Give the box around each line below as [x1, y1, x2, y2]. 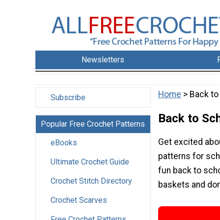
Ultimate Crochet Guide [51, 157, 129, 167]
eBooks [51, 138, 77, 148]
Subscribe [51, 93, 85, 103]
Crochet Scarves [51, 195, 107, 205]
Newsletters [82, 55, 125, 65]
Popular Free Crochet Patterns [41, 119, 145, 129]
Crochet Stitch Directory [51, 176, 132, 186]
